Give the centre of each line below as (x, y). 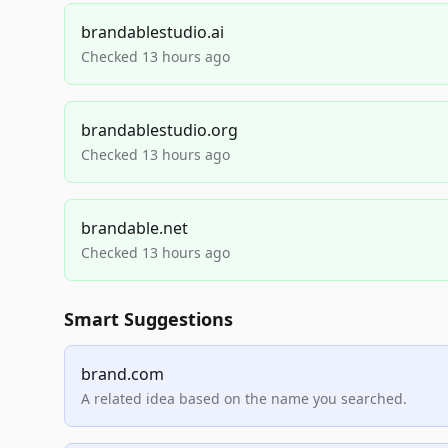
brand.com (122, 374)
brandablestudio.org (159, 130)
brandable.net (134, 228)
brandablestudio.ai (152, 32)
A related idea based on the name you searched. (244, 398)
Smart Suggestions (148, 319)
